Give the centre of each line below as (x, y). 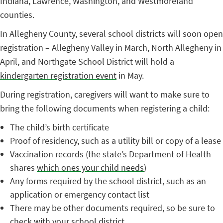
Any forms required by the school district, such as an (108, 181)
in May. (131, 75)
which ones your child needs (90, 167)
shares (23, 167)
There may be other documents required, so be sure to (112, 208)
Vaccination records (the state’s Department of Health (111, 154)
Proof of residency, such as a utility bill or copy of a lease (115, 141)
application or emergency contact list (80, 194)
